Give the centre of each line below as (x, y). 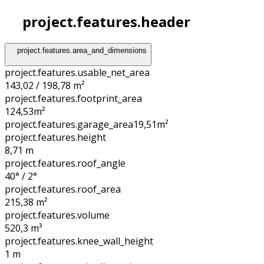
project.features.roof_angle (65, 164)
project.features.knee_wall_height (79, 241)
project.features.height (55, 138)
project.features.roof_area (63, 189)
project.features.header (105, 21)
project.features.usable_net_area (77, 73)
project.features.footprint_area (73, 99)
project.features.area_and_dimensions (82, 50)
